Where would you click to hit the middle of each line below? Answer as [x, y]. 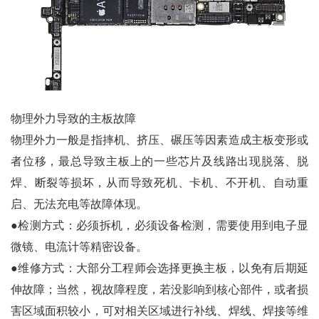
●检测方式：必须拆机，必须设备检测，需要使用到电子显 [159, 226]
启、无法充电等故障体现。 [79, 204]
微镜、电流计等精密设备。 [79, 247]
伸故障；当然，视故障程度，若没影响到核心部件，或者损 [159, 290]
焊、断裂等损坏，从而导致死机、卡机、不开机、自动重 [159, 183]
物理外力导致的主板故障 [75, 119]
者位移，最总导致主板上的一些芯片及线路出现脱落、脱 [159, 162]
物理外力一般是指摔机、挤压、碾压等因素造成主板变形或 [159, 140]
